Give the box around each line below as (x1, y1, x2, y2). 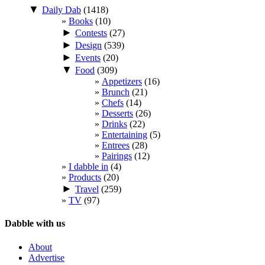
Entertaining (102, 130, 147, 140)
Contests (75, 28, 107, 38)
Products (69, 172, 101, 183)
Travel (75, 184, 99, 195)
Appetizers (102, 76, 142, 87)
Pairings (102, 151, 132, 161)
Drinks (102, 119, 127, 130)
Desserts (102, 108, 133, 119)
